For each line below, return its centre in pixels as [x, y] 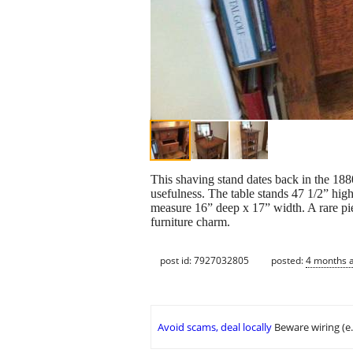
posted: [288, 260]
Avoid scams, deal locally [215, 327]
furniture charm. [190, 222]
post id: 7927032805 [204, 260]
